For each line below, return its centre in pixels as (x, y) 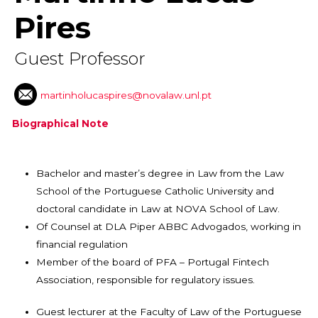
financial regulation (82, 244)
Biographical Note (60, 123)
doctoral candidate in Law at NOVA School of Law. (158, 208)
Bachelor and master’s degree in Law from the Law (160, 173)
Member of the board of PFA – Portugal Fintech (153, 262)
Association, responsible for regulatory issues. (146, 279)
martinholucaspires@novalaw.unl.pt (126, 95)
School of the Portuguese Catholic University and (155, 191)
